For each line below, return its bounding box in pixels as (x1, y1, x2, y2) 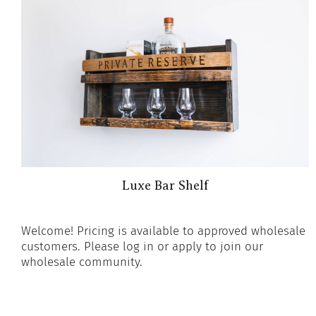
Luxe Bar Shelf (121, 178, 208, 193)
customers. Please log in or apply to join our (21, 238, 263, 254)
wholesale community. (21, 254, 142, 269)
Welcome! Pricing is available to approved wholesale (21, 223, 305, 238)
